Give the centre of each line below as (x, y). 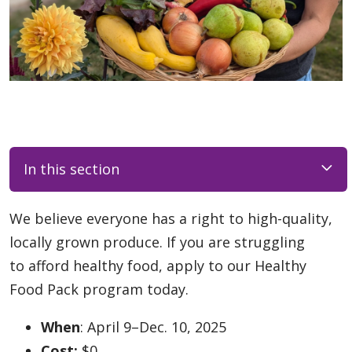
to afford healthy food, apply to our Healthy (158, 265)
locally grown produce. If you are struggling (157, 242)
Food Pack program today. (99, 289)
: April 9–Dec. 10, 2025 (153, 326)
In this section (71, 169)
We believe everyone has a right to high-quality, (171, 218)
